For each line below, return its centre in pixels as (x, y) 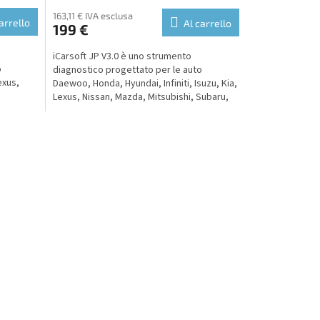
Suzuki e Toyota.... (91, 111)
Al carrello (207, 24)
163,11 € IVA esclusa (92, 16)
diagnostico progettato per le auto (127, 70)
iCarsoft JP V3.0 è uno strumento (122, 57)
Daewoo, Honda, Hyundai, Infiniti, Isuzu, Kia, (145, 84)
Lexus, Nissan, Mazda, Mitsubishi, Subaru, (140, 97)
